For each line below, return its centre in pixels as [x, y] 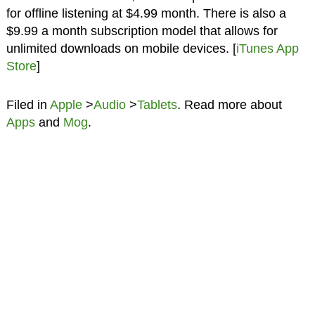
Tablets [157, 104]
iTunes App [267, 48]
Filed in [28, 104]
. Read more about [229, 104]
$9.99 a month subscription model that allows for [142, 31]
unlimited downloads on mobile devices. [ [121, 48]
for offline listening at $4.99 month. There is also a [146, 13]
